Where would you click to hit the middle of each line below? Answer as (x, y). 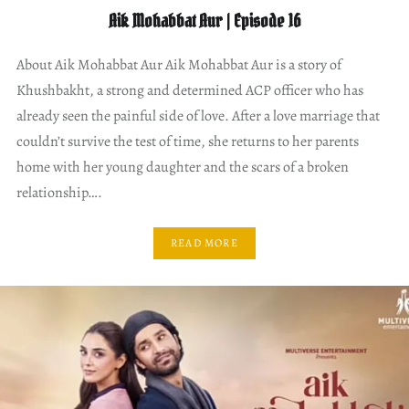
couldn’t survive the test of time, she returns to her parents (187, 141)
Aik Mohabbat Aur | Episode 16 (204, 21)
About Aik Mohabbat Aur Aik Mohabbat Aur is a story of (178, 64)
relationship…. (59, 192)
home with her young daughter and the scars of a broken (182, 167)
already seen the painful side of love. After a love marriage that (198, 115)
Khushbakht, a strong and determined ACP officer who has (189, 90)
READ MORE (204, 243)
